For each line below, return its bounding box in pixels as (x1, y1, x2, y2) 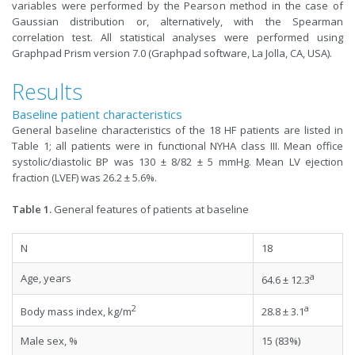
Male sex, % (21, 333, 78, 348)
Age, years (21, 270, 71, 285)
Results (12, 76, 82, 106)
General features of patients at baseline (54, 201, 249, 216)
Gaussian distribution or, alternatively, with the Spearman (12, 13, 343, 29)
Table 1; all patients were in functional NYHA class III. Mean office (12, 138, 343, 153)
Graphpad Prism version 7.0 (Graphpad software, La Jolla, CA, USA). (12, 45, 332, 60)
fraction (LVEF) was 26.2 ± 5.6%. (12, 170, 157, 185)
